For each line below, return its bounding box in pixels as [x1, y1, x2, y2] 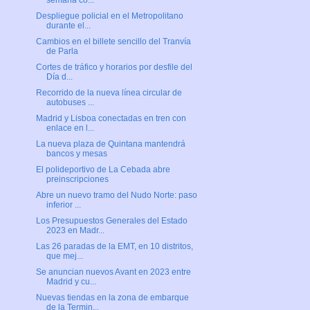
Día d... [46, 72, 73, 82]
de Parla [46, 46, 78, 57]
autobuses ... [46, 98, 94, 108]
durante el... [46, 21, 91, 31]
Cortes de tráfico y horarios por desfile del [35, 62, 192, 73]
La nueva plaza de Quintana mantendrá [35, 139, 185, 149]
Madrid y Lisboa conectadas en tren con [35, 113, 186, 124]
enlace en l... [46, 123, 94, 134]
